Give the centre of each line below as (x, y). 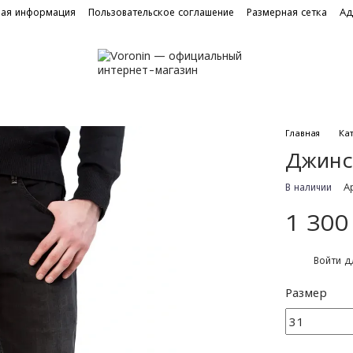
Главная (303, 133)
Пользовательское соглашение (161, 12)
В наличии (309, 187)
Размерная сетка (287, 12)
